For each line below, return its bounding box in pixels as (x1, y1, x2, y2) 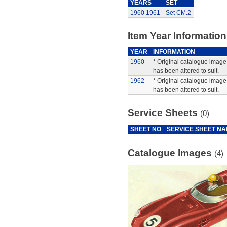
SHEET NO (130, 126, 161, 133)
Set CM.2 (165, 9, 191, 16)
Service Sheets (127, 107, 200, 118)
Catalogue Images (127, 147, 214, 158)
